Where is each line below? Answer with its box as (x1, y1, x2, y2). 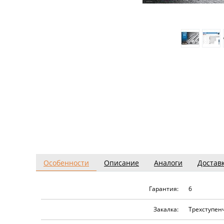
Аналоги (154, 158, 182, 167)
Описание (104, 158, 139, 167)
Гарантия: (149, 184, 178, 193)
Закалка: (153, 205, 178, 213)
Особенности (43, 158, 89, 167)
